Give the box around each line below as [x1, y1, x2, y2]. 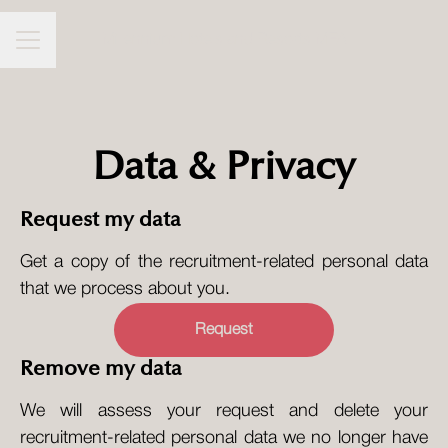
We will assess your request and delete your [20, 403, 428, 419]
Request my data [20, 210, 181, 230]
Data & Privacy [93, 149, 355, 186]
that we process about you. [20, 281, 230, 297]
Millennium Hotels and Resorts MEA [101, 33, 347, 47]
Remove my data [20, 359, 182, 379]
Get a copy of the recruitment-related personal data [20, 254, 428, 270]
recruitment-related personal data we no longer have [20, 430, 428, 446]
